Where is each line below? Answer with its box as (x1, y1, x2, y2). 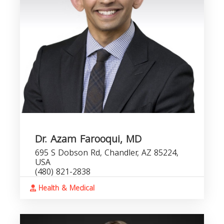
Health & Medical (36, 181, 94, 195)
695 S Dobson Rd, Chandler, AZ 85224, (35, 145, 178, 160)
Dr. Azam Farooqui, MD (35, 129, 141, 148)
